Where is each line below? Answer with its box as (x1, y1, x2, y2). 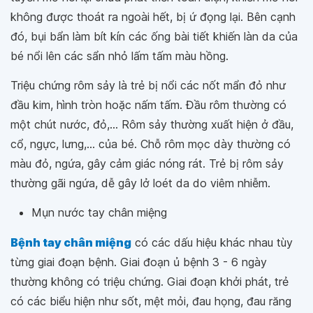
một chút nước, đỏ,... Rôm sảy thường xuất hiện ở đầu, (10, 117, 293, 132)
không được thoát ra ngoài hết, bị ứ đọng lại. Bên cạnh (10, 10, 296, 24)
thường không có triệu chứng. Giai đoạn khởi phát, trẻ (10, 275, 289, 289)
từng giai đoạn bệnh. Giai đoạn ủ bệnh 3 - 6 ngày (10, 255, 267, 270)
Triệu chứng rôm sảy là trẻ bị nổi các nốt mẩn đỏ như (10, 78, 286, 93)
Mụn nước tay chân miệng (31, 205, 167, 220)
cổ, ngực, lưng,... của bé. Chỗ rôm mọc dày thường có (10, 137, 291, 152)
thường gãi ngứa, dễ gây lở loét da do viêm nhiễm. (10, 176, 270, 191)
